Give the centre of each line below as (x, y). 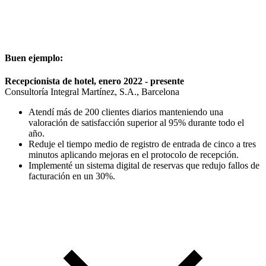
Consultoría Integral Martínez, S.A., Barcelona (92, 92)
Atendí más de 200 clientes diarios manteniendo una (126, 112)
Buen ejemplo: (34, 58)
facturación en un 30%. (72, 176)
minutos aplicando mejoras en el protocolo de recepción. (134, 155)
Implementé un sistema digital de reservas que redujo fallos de (144, 166)
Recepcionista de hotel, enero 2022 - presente (94, 81)
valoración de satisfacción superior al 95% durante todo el (136, 123)
